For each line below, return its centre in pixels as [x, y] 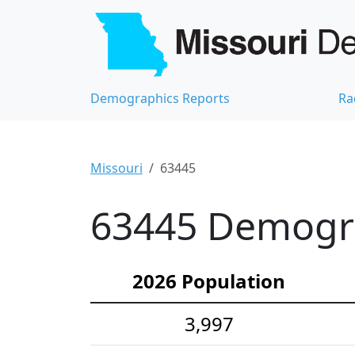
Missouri [116, 168]
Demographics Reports [160, 98]
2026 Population [209, 281]
